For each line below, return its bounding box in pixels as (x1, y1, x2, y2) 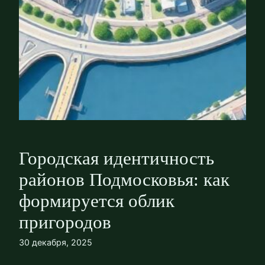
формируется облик (19, 191, 174, 211)
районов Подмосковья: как (19, 170, 230, 190)
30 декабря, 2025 (19, 237, 92, 247)
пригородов (19, 212, 111, 232)
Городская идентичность (19, 148, 214, 169)
